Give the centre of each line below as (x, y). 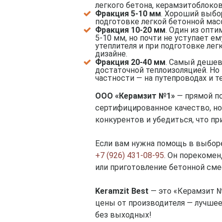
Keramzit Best (122, 191)
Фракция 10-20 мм (130, 30)
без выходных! (123, 215)
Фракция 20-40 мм (130, 62)
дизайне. (111, 54)
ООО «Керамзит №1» (135, 96)
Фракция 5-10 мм (128, 14)
